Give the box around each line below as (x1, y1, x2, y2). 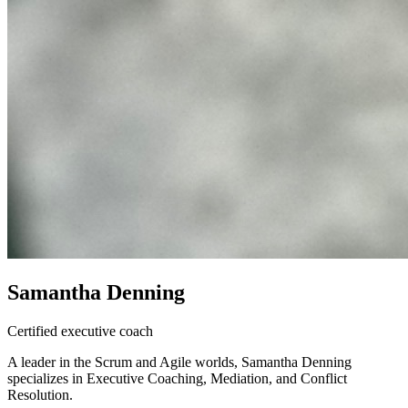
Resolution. (7, 387, 73, 403)
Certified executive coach (7, 323, 153, 340)
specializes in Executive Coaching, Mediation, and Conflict (7, 371, 347, 387)
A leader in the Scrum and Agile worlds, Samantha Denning (7, 354, 352, 371)
